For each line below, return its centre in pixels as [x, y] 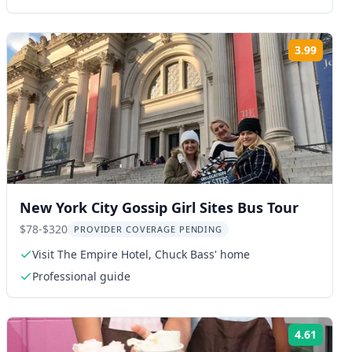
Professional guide [81, 276]
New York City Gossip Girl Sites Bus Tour [159, 207]
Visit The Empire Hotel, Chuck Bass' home [141, 254]
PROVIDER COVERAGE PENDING [148, 229]
